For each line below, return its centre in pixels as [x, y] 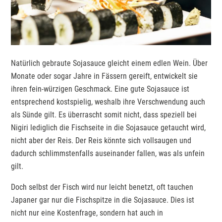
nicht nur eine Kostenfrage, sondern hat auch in [87, 213]
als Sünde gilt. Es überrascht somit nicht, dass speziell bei [104, 114]
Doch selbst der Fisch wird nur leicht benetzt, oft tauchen [102, 187]
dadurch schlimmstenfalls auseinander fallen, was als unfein [108, 153]
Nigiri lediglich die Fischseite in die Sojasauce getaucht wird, [109, 127]
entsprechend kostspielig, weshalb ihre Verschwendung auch [108, 102]
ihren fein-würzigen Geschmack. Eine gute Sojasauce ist [100, 89]
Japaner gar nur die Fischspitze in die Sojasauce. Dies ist [103, 200]
